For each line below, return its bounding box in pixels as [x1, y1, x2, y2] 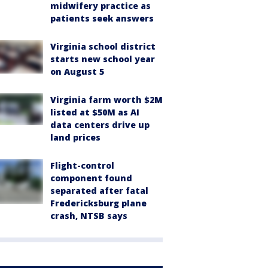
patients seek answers [50, 13, 154, 24]
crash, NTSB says [50, 210, 127, 221]
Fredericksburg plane [50, 197, 147, 209]
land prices [50, 132, 100, 143]
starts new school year [50, 53, 155, 65]
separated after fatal [50, 185, 148, 196]
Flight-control [50, 160, 114, 171]
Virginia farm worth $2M [50, 94, 163, 105]
